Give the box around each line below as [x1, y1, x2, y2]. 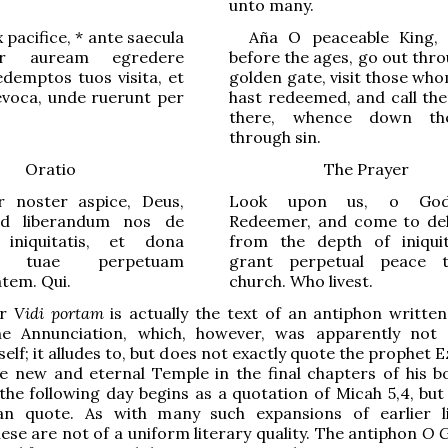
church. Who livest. [229, 270, 374, 291]
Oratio [25, 158, 76, 179]
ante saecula [83, 26, 184, 47]
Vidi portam [13, 302, 104, 323]
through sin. [229, 126, 322, 147]
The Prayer [323, 158, 409, 179]
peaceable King [311, 26, 434, 47]
